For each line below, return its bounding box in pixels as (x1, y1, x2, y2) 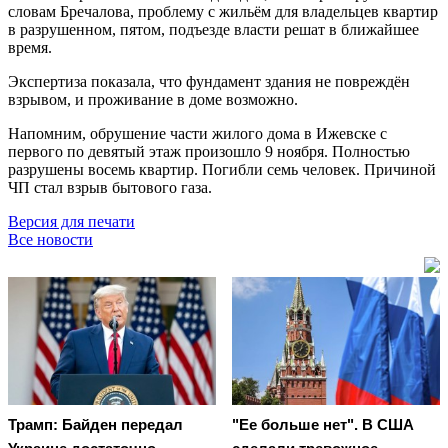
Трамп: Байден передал (8, 416, 183, 434)
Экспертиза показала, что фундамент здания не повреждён (8, 72, 410, 90)
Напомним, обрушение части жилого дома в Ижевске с (8, 124, 387, 142)
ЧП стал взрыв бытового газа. (8, 178, 216, 196)
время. (8, 38, 52, 56)
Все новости (8, 230, 93, 248)
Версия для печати (8, 212, 135, 230)
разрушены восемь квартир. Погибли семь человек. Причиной (8, 160, 436, 178)
